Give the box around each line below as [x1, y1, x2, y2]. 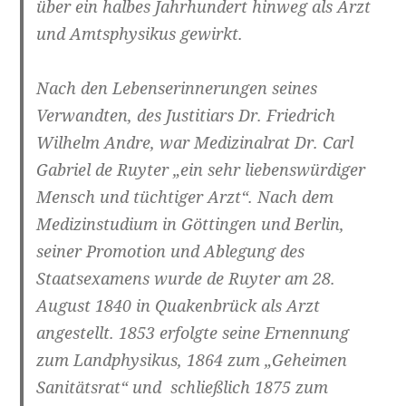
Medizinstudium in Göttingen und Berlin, [36, 213, 345, 236]
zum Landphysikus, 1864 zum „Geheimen [36, 349, 348, 372]
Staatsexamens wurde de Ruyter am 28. [36, 267, 336, 290]
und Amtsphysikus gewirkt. [36, 23, 244, 45]
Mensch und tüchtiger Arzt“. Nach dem [36, 186, 334, 208]
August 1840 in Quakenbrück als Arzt [36, 295, 321, 317]
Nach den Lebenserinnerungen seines [36, 77, 318, 100]
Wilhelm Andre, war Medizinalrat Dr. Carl [36, 131, 354, 154]
